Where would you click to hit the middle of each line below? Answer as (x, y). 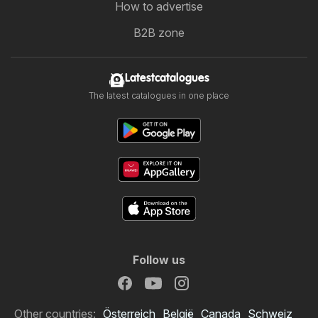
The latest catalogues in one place (159, 95)
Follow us (159, 260)
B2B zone (159, 33)
